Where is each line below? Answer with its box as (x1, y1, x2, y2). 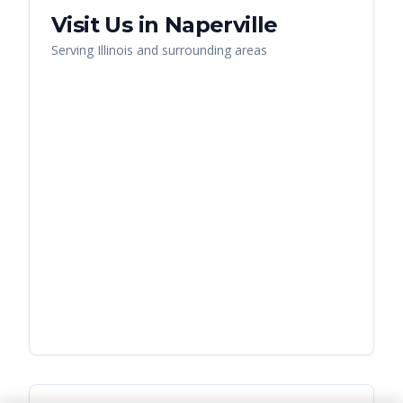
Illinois (97, 41, 133, 59)
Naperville (164, 12, 278, 39)
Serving (51, 41, 97, 59)
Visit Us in (51, 12, 165, 39)
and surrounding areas (133, 41, 267, 59)
